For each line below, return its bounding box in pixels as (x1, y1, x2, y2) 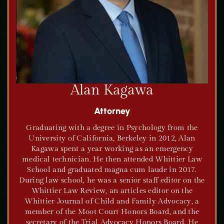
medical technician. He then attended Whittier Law (22, 155, 202, 163)
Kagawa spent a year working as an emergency (31, 144, 193, 153)
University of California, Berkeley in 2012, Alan (28, 134, 195, 142)
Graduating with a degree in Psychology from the (26, 123, 198, 132)
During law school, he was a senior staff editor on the (19, 176, 205, 184)
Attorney (93, 105, 130, 116)
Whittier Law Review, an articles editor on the (31, 186, 193, 195)
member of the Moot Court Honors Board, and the (24, 207, 199, 216)
